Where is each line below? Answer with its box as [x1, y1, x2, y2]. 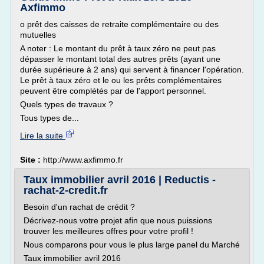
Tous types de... [20, 113, 79, 123]
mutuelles [20, 30, 56, 39]
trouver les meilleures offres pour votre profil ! [24, 226, 193, 236]
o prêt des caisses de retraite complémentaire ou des [20, 19, 219, 29]
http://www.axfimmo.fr [43, 155, 123, 164]
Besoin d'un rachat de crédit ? [24, 202, 135, 212]
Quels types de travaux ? [20, 100, 113, 109]
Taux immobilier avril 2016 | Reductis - [24, 174, 216, 186]
